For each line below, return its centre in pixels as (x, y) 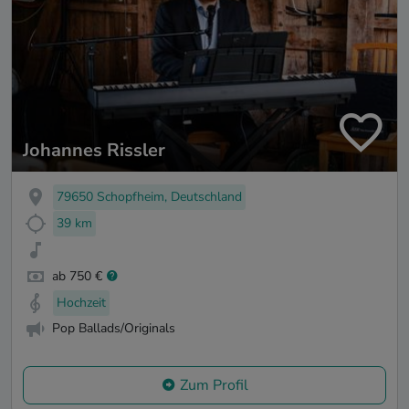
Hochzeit (81, 302)
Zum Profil (214, 386)
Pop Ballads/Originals (114, 329)
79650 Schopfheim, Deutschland (149, 197)
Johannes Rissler (94, 151)
